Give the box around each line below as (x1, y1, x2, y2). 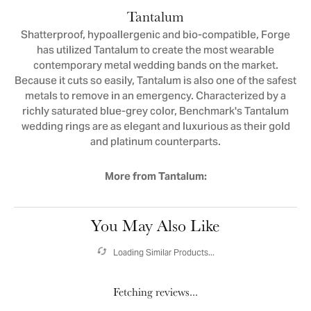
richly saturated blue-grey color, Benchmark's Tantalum (22, 101, 289, 124)
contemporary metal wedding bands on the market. (33, 56, 278, 78)
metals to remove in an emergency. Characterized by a (25, 86, 286, 108)
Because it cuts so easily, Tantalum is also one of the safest (15, 71, 296, 93)
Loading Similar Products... (113, 247, 215, 258)
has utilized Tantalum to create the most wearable (37, 40, 274, 62)
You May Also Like (91, 215, 220, 237)
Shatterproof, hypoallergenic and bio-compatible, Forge (21, 25, 290, 47)
